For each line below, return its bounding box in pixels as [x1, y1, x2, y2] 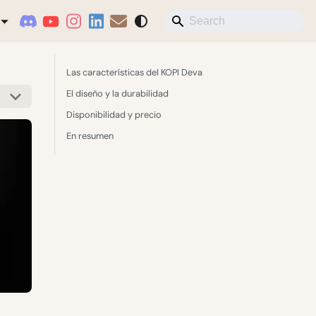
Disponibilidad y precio [66, 109, 162, 121]
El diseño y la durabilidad [66, 87, 169, 99]
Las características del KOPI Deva [66, 66, 202, 78]
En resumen [66, 130, 114, 142]
